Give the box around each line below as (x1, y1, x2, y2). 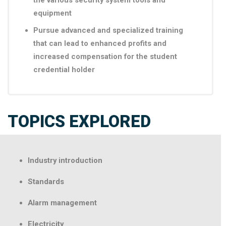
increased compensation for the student (33, 51, 177, 61)
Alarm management (28, 198, 97, 208)
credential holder (33, 65, 95, 74)
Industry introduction (28, 156, 102, 165)
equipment (33, 9, 72, 18)
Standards (28, 177, 64, 187)
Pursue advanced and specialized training (33, 25, 183, 35)
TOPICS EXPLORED (8, 112, 151, 132)
